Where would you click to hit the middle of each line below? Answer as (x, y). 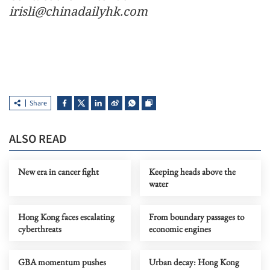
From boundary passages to (196, 217)
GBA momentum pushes (62, 262)
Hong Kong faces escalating (66, 217)
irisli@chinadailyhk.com (78, 11)
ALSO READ (38, 140)
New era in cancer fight (58, 172)
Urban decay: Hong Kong (194, 262)
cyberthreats (40, 229)
